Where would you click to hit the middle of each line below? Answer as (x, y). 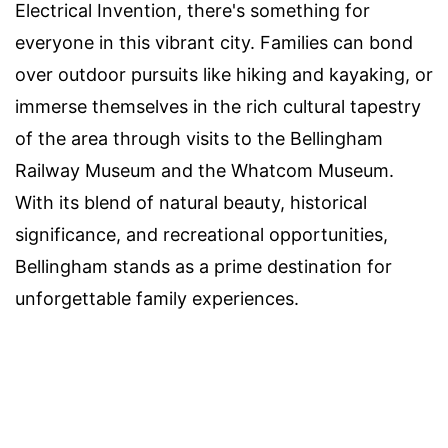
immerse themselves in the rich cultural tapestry (218, 107)
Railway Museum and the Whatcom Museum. (204, 171)
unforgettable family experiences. (157, 299)
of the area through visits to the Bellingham (199, 139)
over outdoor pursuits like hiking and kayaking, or (224, 75)
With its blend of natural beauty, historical (191, 203)
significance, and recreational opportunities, (201, 235)
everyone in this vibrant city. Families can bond (214, 43)
